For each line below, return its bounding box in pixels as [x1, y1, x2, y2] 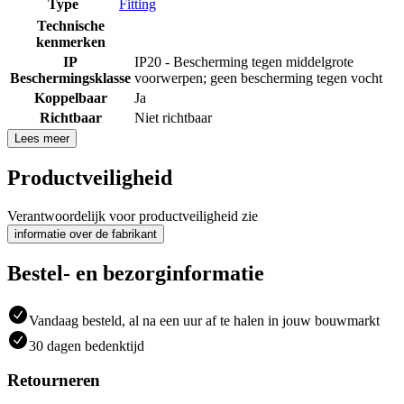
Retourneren [7, 371, 100, 390]
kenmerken [35, 33, 106, 50]
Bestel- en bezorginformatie [7, 261, 264, 285]
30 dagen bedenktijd [29, 337, 144, 353]
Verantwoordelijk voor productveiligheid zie [7, 207, 258, 224]
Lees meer [14, 131, 69, 145]
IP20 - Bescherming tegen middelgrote [134, 53, 353, 69]
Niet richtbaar [134, 109, 212, 125]
